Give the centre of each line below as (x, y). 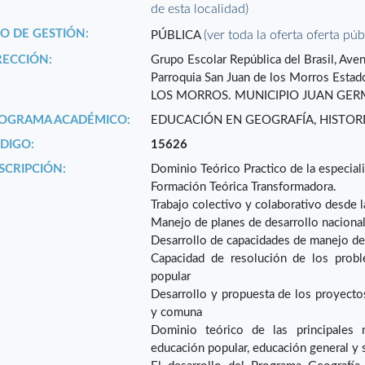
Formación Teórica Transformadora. (246, 187)
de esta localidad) (200, 9)
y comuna (177, 313)
